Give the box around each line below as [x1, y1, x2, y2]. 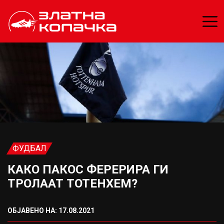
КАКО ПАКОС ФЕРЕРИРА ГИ [7, 162, 168, 176]
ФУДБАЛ [12, 143, 46, 153]
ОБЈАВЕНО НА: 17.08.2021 [7, 206, 94, 214]
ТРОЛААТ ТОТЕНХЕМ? [7, 176, 137, 190]
